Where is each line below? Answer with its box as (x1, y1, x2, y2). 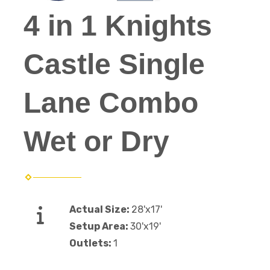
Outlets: (69, 237, 113, 250)
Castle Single (24, 48, 205, 81)
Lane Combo (24, 87, 198, 119)
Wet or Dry (24, 125, 169, 158)
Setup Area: (69, 221, 130, 233)
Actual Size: (69, 204, 131, 216)
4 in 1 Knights (24, 10, 212, 42)
